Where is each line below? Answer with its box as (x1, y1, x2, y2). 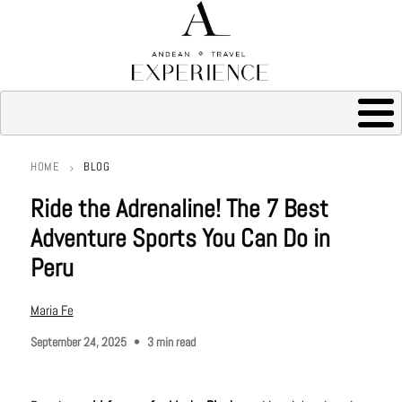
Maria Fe (30, 301, 74, 319)
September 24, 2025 (30, 333, 127, 350)
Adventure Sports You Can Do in (30, 222, 330, 254)
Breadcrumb (30, 172, 128, 201)
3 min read (146, 333, 196, 350)
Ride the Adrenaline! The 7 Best (30, 192, 328, 224)
